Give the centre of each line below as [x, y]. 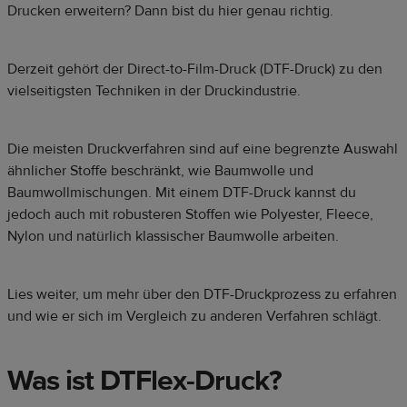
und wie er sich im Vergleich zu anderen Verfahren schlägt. [194, 317]
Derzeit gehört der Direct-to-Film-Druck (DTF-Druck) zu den [195, 69]
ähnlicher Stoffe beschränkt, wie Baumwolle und [160, 171]
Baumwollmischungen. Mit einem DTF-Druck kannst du [182, 193]
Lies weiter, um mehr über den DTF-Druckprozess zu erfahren [202, 295]
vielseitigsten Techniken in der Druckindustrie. [154, 91]
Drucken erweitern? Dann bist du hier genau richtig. [170, 11]
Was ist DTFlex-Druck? [144, 381]
